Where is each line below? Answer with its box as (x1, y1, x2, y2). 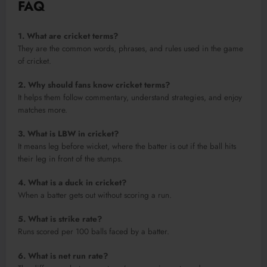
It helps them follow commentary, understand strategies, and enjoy (18, 91, 242, 103)
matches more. (18, 104, 67, 116)
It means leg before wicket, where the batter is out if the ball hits (18, 141, 236, 152)
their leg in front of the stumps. (18, 153, 123, 164)
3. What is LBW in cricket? (18, 128, 119, 139)
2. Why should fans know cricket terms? (18, 79, 170, 91)
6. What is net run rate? (18, 250, 108, 262)
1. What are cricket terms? (18, 30, 118, 42)
